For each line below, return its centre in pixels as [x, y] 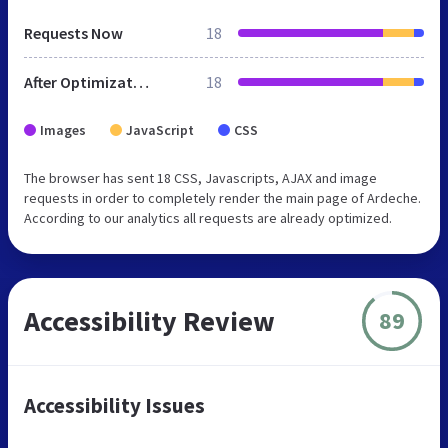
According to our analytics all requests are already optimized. [208, 217]
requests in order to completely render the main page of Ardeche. [222, 197]
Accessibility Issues [114, 405]
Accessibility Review [149, 320]
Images [63, 129]
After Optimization [141, 81]
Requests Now [73, 32]
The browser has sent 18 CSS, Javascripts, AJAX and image [200, 177]
